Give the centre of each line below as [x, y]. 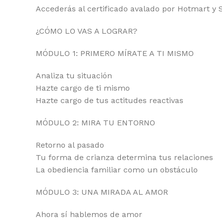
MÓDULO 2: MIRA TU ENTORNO [95, 123]
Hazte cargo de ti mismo [83, 88]
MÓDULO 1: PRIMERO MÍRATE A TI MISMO [115, 53]
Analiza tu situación [74, 76]
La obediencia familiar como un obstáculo [117, 170]
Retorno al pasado [70, 145]
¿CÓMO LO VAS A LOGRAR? [86, 31]
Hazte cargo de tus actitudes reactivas [110, 100]
